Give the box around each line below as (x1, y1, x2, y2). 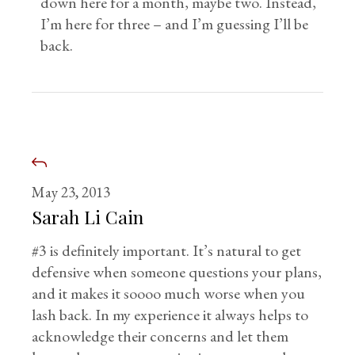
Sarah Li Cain (32, 204, 144, 229)
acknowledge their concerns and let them (32, 326, 289, 346)
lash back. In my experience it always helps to (32, 304, 309, 325)
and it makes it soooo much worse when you (32, 283, 306, 303)
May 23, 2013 (32, 182, 111, 202)
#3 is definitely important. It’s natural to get (32, 240, 302, 261)
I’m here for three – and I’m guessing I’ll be (40, 13, 309, 34)
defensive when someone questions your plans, (32, 261, 323, 282)
